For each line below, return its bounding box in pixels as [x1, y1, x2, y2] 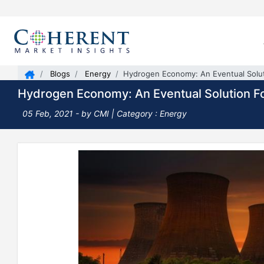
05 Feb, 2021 [22, 108, 75, 118]
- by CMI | [75, 108, 117, 118]
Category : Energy [117, 108, 187, 118]
